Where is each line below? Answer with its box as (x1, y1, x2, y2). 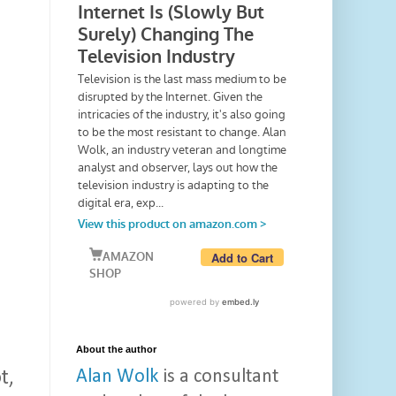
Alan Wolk (76, 367, 158, 388)
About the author (76, 344, 156, 355)
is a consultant (158, 367, 278, 388)
